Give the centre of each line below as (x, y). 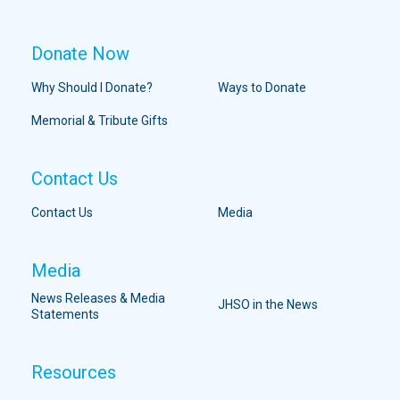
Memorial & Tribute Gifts (100, 121)
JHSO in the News (268, 305)
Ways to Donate (262, 88)
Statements (65, 315)
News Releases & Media (98, 299)
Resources (74, 373)
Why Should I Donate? (92, 88)
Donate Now (80, 54)
